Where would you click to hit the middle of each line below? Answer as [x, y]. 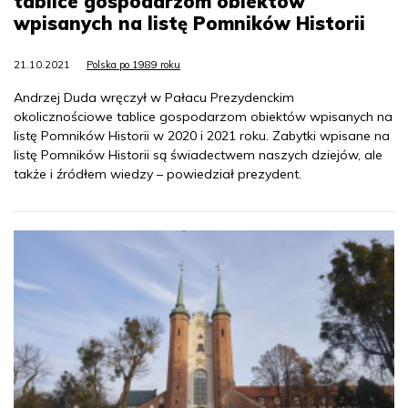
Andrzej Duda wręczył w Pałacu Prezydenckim [154, 97]
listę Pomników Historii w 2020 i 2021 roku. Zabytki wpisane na [202, 135]
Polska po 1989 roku [133, 64]
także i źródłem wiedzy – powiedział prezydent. [158, 173]
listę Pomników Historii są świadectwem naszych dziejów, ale [198, 154]
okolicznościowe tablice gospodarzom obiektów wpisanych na [203, 116]
